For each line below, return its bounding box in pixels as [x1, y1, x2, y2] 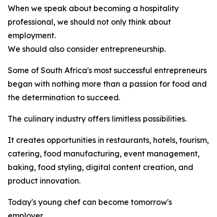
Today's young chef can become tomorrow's [8, 197, 172, 207]
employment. [8, 31, 56, 40]
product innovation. [8, 176, 80, 186]
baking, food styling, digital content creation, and [8, 162, 193, 172]
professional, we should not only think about [8, 17, 171, 27]
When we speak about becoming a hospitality [8, 3, 179, 13]
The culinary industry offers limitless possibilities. [8, 114, 186, 124]
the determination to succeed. [8, 93, 120, 102]
